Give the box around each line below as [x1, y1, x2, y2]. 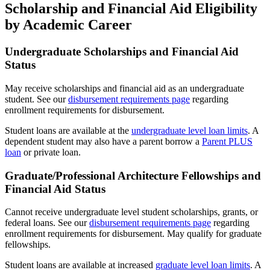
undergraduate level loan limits [131, 125, 248, 136]
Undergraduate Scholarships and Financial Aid [5, 45, 239, 58]
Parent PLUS [202, 136, 253, 146]
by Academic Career [5, 17, 132, 33]
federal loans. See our [5, 218, 89, 228]
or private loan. [21, 146, 81, 157]
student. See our [5, 93, 68, 104]
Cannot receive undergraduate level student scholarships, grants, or [5, 207, 258, 218]
